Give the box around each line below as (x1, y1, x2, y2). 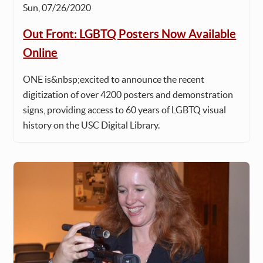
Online (23, 45, 58, 59)
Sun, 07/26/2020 (23, 2, 92, 13)
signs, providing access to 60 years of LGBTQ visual (23, 104, 227, 115)
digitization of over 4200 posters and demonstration (23, 89, 234, 100)
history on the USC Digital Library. (23, 119, 160, 130)
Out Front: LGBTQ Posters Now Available (23, 26, 237, 41)
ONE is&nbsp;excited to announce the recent (23, 73, 205, 85)
